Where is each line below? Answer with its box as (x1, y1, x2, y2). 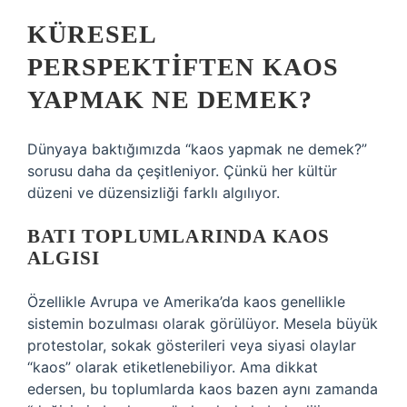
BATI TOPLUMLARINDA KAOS (27, 225, 331, 247)
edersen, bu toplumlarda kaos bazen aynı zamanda (27, 380, 378, 398)
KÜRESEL (27, 20, 156, 48)
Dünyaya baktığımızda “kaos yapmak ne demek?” (27, 140, 367, 158)
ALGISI (27, 247, 101, 269)
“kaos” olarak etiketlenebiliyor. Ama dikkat (27, 358, 318, 376)
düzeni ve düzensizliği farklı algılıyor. (27, 184, 280, 202)
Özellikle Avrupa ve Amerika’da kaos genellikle (27, 293, 345, 311)
